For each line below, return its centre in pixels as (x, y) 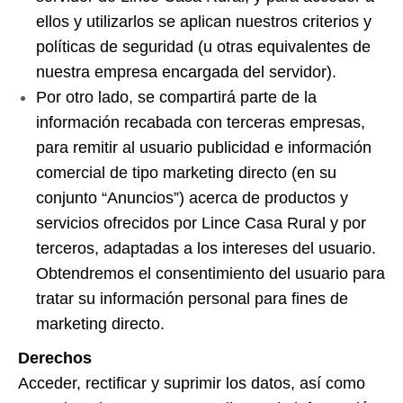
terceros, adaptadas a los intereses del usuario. (206, 248)
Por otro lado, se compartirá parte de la (176, 97)
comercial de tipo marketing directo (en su (186, 173)
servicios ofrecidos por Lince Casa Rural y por (201, 223)
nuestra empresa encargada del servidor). (186, 72)
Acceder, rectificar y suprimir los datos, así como (192, 383)
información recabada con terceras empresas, (201, 122)
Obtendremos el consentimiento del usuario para (210, 273)
